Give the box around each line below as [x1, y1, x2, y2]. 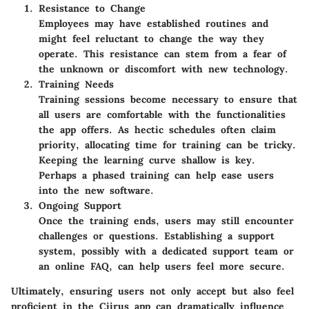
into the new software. [39, 183, 154, 197]
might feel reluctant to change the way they [39, 32, 264, 45]
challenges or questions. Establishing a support [39, 229, 275, 242]
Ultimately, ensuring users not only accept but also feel [11, 284, 294, 297]
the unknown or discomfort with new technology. [39, 62, 288, 75]
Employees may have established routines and [39, 17, 268, 30]
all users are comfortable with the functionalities [39, 108, 286, 121]
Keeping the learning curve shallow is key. [39, 153, 255, 166]
